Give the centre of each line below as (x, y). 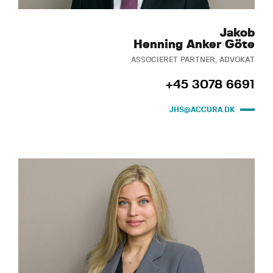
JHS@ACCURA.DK (202, 109)
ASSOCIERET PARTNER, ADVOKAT (193, 59)
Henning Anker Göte (194, 44)
